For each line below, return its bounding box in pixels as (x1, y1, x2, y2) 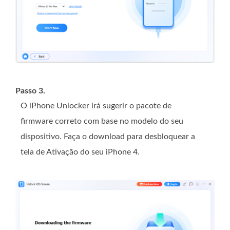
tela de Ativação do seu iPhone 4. (21, 147, 140, 156)
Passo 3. (15, 86, 45, 95)
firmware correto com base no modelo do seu (21, 117, 183, 125)
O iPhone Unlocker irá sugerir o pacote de (21, 101, 171, 110)
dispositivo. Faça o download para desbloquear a (21, 132, 195, 141)
